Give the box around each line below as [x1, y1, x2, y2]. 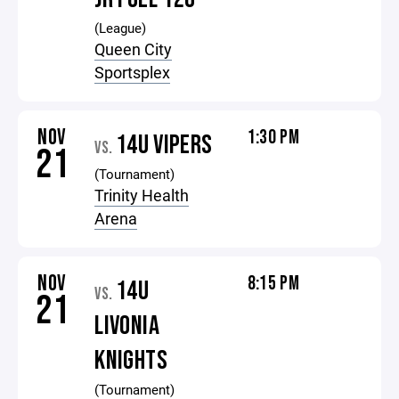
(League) [94, 19, 147, 37]
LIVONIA [94, 310, 159, 342]
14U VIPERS [115, 129, 213, 161]
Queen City [94, 38, 173, 60]
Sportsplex [94, 61, 171, 83]
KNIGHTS [94, 345, 167, 377]
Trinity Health [94, 184, 190, 206]
